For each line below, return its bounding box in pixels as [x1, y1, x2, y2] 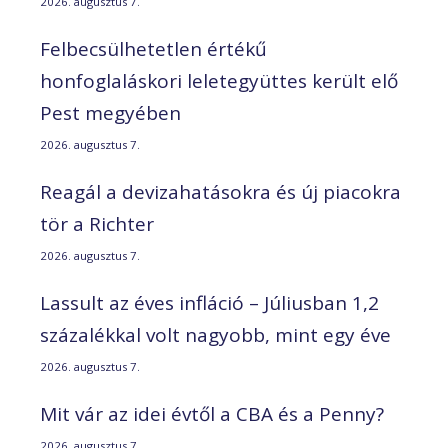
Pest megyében [40, 100, 181, 127]
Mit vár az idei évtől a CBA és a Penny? [40, 401, 384, 428]
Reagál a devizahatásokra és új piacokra [40, 179, 401, 206]
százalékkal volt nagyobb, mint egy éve [40, 322, 391, 349]
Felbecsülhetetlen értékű [40, 36, 267, 63]
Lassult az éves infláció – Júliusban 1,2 [40, 290, 379, 317]
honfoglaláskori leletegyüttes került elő [40, 68, 398, 95]
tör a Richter [40, 211, 154, 238]
